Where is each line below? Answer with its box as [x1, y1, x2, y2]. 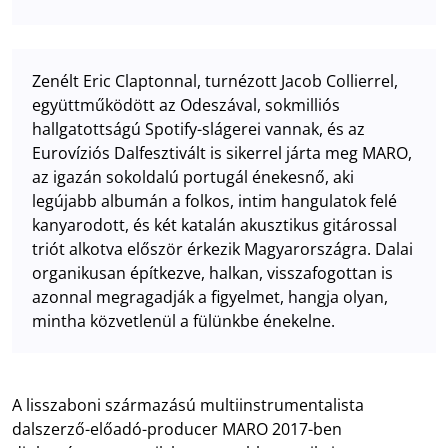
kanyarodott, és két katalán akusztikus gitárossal [32, 213, 397, 236]
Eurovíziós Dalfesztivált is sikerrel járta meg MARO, [32, 141, 412, 164]
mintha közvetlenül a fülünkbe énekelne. [32, 309, 335, 332]
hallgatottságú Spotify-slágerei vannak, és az [32, 117, 365, 140]
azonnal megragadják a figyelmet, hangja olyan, [32, 285, 388, 308]
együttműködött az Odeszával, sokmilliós [32, 93, 340, 116]
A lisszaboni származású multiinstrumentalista [12, 393, 364, 416]
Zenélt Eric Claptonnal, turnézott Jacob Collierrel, [32, 69, 398, 92]
